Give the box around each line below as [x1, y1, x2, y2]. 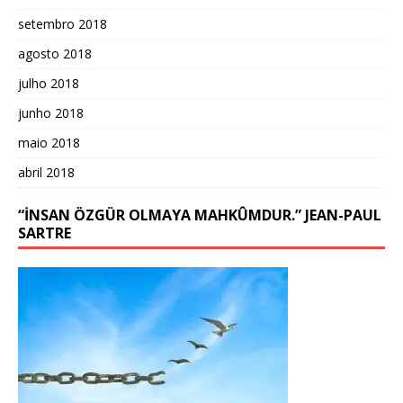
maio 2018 [18, 133, 80, 151]
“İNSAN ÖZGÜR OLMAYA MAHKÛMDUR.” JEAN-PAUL [18, 204, 381, 225]
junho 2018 [18, 103, 84, 121]
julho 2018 [18, 74, 79, 92]
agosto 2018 [18, 44, 92, 62]
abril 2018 [18, 163, 75, 181]
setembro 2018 [18, 14, 107, 32]
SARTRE [18, 222, 71, 243]
